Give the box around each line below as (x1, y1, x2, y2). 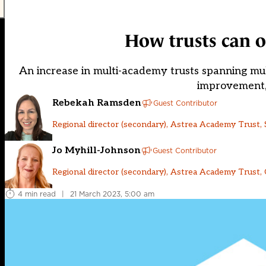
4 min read (18, 188, 56, 199)
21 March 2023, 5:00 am (70, 188, 154, 199)
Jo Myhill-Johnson (52, 144, 141, 156)
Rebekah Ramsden (52, 97, 141, 109)
